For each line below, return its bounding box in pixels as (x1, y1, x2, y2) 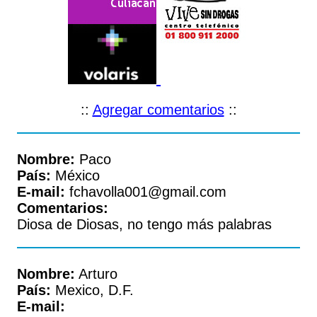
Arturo (75, 266, 117, 282)
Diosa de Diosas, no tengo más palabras (17, 217, 272, 232)
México (51, 168, 100, 183)
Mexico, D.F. (51, 282, 134, 298)
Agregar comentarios (92, 102, 224, 117)
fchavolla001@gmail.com (65, 184, 226, 200)
